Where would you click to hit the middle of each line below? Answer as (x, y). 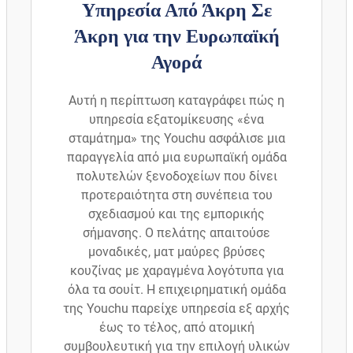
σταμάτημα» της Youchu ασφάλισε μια (176, 139)
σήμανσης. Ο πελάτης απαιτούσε (176, 233)
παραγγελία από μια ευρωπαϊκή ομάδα (176, 158)
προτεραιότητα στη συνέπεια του (176, 195)
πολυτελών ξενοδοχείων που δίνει (176, 176)
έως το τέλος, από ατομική (176, 328)
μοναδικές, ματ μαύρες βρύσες (176, 252)
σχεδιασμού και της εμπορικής (176, 214)
